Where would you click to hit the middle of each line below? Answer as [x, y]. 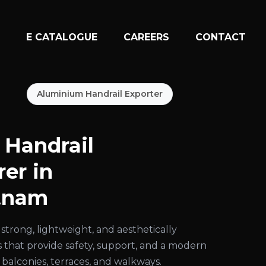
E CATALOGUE [62, 37]
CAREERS [147, 37]
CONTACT [221, 37]
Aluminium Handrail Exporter [100, 94]
